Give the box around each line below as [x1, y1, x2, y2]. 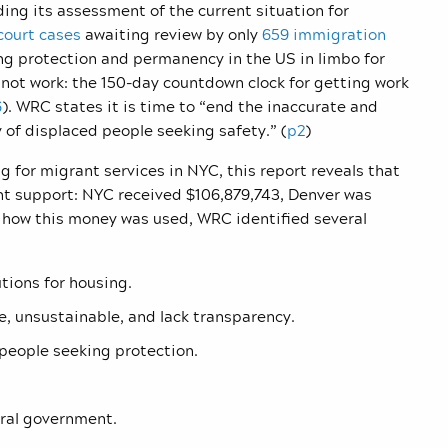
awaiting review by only [81, 22, 262, 47]
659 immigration [262, 22, 386, 47]
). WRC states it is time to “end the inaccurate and [2, 94, 378, 119]
